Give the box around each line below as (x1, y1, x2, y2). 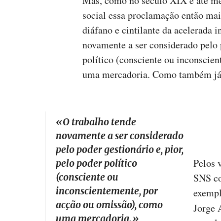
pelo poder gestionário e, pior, (56, 144, 184, 156)
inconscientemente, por (56, 185, 158, 197)
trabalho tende (72, 116, 136, 128)
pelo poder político (56, 157, 137, 170)
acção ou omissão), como (56, 199, 163, 211)
